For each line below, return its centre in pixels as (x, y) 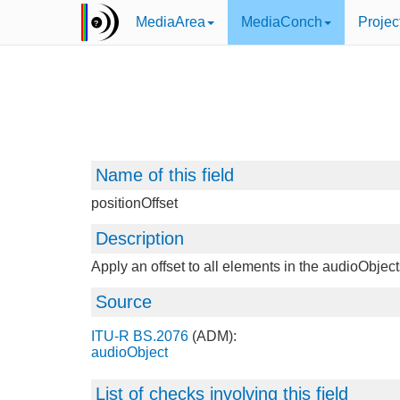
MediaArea (171, 22)
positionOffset (134, 203)
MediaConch (282, 22)
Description (140, 238)
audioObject (129, 352)
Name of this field (165, 175)
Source (124, 302)
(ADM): (212, 336)
